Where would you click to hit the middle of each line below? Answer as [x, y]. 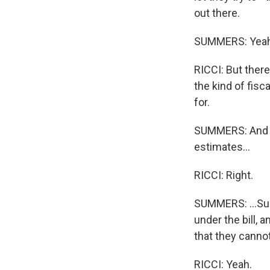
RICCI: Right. [224, 175]
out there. [217, 13]
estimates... [222, 147]
